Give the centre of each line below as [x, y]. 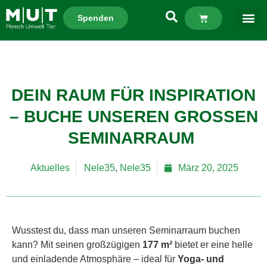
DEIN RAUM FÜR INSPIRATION [133, 95]
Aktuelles [50, 168]
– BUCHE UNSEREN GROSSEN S [133, 117]
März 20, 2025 [208, 168]
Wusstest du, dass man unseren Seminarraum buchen [126, 230]
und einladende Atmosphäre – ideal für [95, 259]
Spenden [95, 18]
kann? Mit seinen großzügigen [77, 245]
